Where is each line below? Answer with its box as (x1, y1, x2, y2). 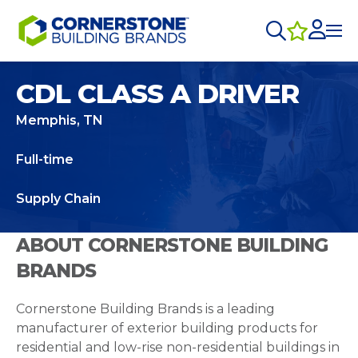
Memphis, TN (16, 113, 103, 128)
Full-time (16, 152, 74, 167)
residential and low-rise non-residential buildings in (16, 340, 340, 355)
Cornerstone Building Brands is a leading (16, 301, 275, 316)
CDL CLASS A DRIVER (16, 78, 299, 109)
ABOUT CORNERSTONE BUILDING (16, 234, 328, 257)
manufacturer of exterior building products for (16, 320, 318, 336)
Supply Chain (16, 191, 101, 206)
